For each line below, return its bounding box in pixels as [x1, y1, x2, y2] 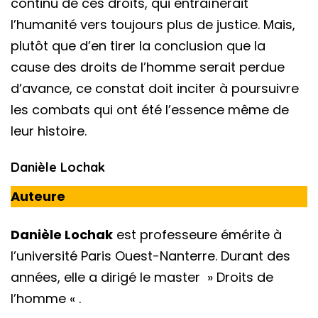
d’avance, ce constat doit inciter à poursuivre [11, 79, 299, 97]
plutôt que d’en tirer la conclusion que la [11, 36, 265, 55]
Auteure [11, 187, 65, 205]
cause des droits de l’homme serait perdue [11, 57, 285, 76]
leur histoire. [11, 121, 87, 140]
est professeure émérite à [113, 225, 282, 243]
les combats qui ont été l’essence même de [11, 100, 289, 119]
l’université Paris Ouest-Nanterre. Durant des [11, 246, 290, 265]
